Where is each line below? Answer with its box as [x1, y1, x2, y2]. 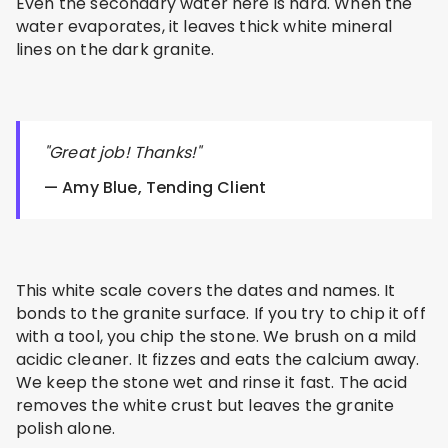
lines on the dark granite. [16, 38, 215, 62]
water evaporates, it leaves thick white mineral [16, 15, 393, 39]
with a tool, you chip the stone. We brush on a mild [16, 325, 417, 349]
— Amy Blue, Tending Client [44, 176, 267, 200]
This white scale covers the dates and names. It [16, 279, 396, 303]
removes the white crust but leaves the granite [16, 394, 395, 418]
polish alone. [16, 417, 116, 441]
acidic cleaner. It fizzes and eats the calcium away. [16, 348, 420, 372]
